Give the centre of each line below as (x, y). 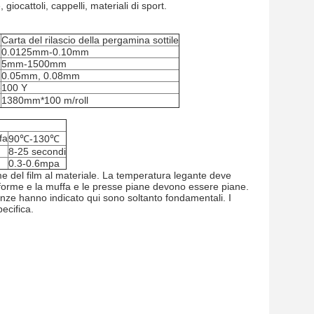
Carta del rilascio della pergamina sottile (90, 40)
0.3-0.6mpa (34, 163)
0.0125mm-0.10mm (45, 52)
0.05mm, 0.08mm (41, 76)
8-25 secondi (37, 151)
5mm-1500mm (34, 64)
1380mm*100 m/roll (45, 100)
